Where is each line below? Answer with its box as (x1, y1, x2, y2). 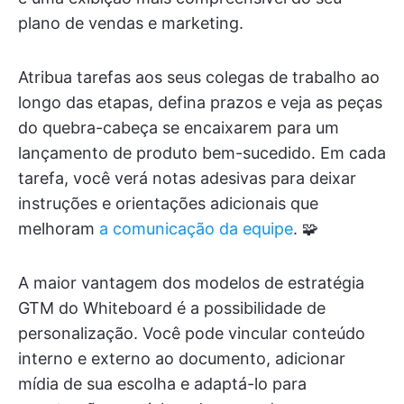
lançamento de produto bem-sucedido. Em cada (18, 143, 386, 163)
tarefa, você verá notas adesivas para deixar (18, 169, 356, 188)
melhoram (18, 219, 99, 239)
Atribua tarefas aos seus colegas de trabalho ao (18, 68, 380, 87)
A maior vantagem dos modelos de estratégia (18, 273, 364, 293)
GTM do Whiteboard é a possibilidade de (18, 298, 326, 318)
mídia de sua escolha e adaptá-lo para (18, 374, 307, 394)
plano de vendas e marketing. (18, 14, 243, 33)
